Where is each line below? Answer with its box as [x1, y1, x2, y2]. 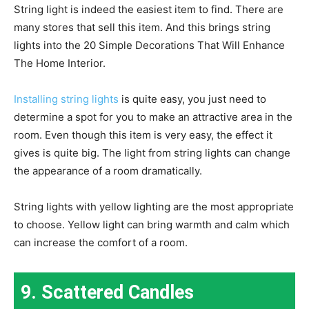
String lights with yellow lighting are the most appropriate [14, 200, 294, 214]
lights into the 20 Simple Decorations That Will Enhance [14, 39, 285, 52]
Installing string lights [14, 92, 119, 106]
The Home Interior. [14, 57, 106, 70]
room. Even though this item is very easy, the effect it [14, 128, 272, 142]
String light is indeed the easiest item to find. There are [14, 3, 283, 17]
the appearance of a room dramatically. [14, 164, 202, 178]
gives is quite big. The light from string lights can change [14, 146, 290, 160]
